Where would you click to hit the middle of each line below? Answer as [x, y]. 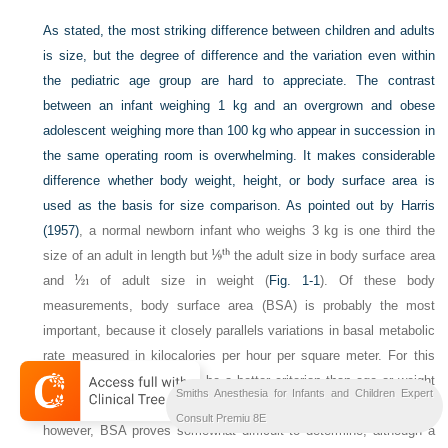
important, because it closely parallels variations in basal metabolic [239, 330]
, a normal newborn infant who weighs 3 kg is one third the [257, 230]
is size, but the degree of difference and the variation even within [239, 55]
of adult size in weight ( [179, 280]
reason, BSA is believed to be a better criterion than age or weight [239, 380]
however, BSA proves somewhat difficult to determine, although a [239, 430]
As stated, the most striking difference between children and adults [239, 30]
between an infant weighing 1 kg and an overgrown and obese [239, 105]
